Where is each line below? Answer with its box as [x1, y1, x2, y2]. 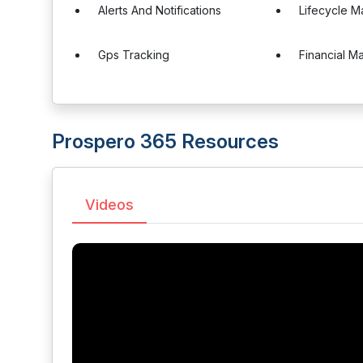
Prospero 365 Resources [52, 130, 279, 153]
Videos [85, 196, 134, 213]
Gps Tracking [98, 48, 169, 62]
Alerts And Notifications [98, 3, 221, 17]
